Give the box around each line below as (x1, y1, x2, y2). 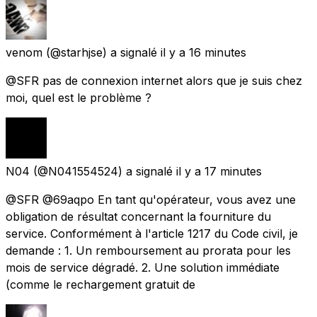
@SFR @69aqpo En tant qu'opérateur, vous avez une (6, 192, 296, 207)
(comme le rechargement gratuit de (6, 277, 195, 292)
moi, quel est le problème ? (6, 90, 151, 105)
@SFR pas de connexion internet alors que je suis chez (6, 73, 302, 88)
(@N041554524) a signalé (33, 163, 173, 178)
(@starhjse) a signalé (46, 45, 157, 59)
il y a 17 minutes (176, 163, 262, 178)
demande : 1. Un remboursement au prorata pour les (6, 243, 291, 258)
